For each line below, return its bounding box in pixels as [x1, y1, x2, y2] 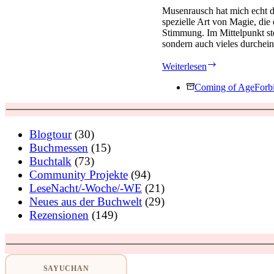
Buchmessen [29, 141, 88, 155]
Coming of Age [194, 81, 254, 92]
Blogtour [29, 128, 72, 141]
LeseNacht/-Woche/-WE [29, 182, 142, 195]
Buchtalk [29, 155, 72, 168]
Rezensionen [29, 209, 89, 222]
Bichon [216, 91, 245, 102]
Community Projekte [29, 168, 128, 182]
